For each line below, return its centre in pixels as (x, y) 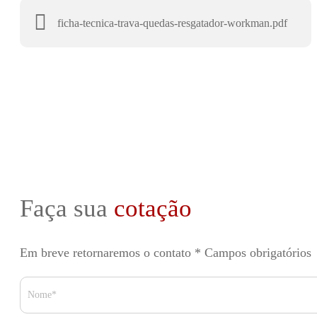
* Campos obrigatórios (253, 253)
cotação (152, 208)
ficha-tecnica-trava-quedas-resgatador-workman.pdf (172, 23)
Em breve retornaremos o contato (107, 253)
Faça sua (67, 208)
